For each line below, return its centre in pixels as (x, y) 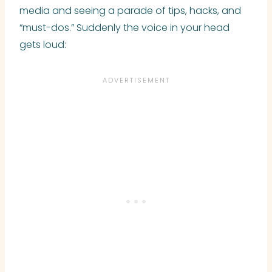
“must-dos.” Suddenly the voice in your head (124, 28)
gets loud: (43, 45)
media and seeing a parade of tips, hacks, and (130, 11)
